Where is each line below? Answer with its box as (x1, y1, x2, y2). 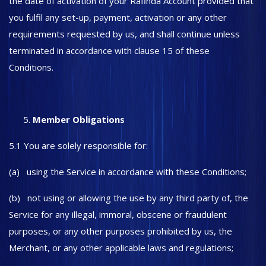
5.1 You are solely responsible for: (9, 140, 148, 151)
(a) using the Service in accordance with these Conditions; (9, 166, 249, 178)
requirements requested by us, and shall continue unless (9, 28, 240, 40)
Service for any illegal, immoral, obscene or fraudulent (9, 208, 227, 220)
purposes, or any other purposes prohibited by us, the (9, 225, 232, 237)
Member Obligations (33, 113, 127, 125)
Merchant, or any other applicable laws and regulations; (9, 242, 233, 254)
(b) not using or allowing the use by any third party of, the (9, 192, 248, 204)
